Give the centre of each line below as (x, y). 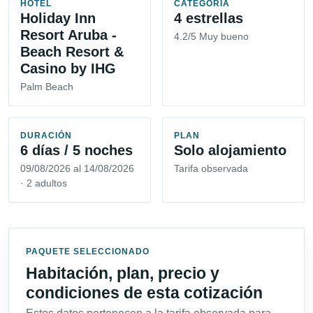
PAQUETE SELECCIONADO (88, 252)
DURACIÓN (46, 136)
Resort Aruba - (68, 35)
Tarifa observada (211, 169)
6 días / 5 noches (77, 151)
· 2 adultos (44, 183)
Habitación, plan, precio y (123, 274)
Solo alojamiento (230, 151)
